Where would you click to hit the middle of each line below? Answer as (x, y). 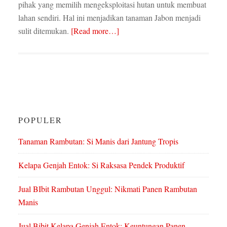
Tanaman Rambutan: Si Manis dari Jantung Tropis (98, 141)
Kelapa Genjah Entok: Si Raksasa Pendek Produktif (101, 165)
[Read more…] (95, 31)
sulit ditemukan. (44, 31)
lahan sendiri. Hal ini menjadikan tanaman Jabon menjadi (109, 17)
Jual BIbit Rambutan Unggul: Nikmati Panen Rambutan (107, 189)
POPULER (40, 120)
